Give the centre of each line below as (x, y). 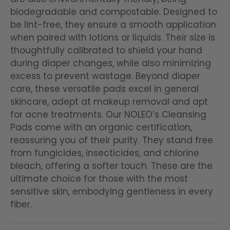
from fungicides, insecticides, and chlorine (105, 153)
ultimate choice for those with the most (99, 178)
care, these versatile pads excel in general (104, 89)
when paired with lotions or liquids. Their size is (113, 37)
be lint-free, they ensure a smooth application (113, 24)
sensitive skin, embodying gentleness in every (112, 191)
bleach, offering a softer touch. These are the (111, 166)
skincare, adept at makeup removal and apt (109, 101)
